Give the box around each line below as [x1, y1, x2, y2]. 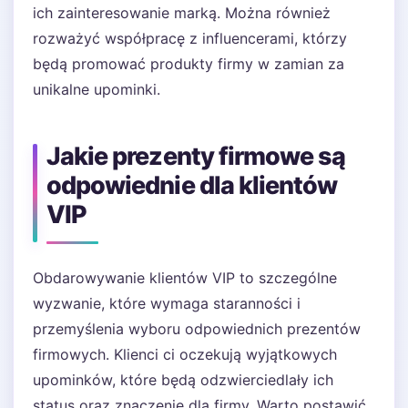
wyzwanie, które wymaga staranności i [33, 294, 301, 312]
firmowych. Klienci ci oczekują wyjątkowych [33, 345, 337, 363]
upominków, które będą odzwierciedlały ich [33, 371, 333, 389]
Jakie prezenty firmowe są [46, 141, 346, 171]
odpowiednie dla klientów [46, 170, 338, 200]
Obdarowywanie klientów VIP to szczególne [33, 269, 337, 287]
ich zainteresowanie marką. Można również [33, 4, 331, 22]
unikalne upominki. [33, 80, 160, 98]
